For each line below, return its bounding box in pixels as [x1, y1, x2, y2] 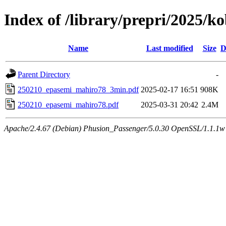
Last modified [146, 43, 193, 52]
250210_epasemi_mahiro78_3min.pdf [18, 85, 139, 94]
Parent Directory [18, 70, 70, 79]
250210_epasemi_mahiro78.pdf [18, 100, 119, 109]
